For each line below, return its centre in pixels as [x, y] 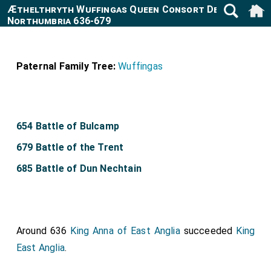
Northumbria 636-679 [59, 21]
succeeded [208, 231]
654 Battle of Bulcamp [68, 126]
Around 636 [43, 231]
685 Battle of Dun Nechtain [79, 168]
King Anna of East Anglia [125, 231]
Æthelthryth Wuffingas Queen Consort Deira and [130, 9]
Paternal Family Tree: [66, 66]
